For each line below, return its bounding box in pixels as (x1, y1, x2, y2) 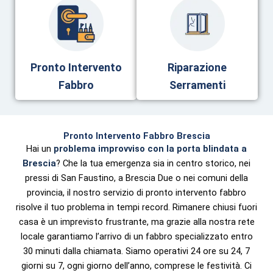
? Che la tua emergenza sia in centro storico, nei (56, 158, 250, 169)
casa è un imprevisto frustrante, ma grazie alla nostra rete (18, 216, 255, 228)
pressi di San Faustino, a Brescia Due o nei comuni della (25, 172, 248, 184)
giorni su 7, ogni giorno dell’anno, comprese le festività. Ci (21, 260, 252, 272)
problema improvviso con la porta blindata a (54, 143, 247, 155)
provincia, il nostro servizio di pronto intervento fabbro (27, 187, 246, 199)
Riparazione (168, 61, 227, 74)
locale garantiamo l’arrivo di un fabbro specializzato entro (20, 231, 253, 243)
